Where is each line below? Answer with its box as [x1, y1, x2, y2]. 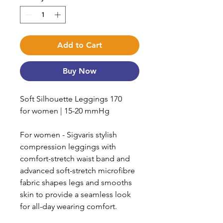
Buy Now [63, 66, 97, 76]
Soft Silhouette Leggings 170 [20, 94, 122, 104]
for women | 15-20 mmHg [20, 106, 110, 116]
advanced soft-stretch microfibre [20, 166, 135, 176]
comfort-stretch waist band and [20, 154, 130, 164]
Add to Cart [57, 40, 102, 50]
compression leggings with [20, 142, 116, 152]
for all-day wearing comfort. [20, 202, 117, 212]
